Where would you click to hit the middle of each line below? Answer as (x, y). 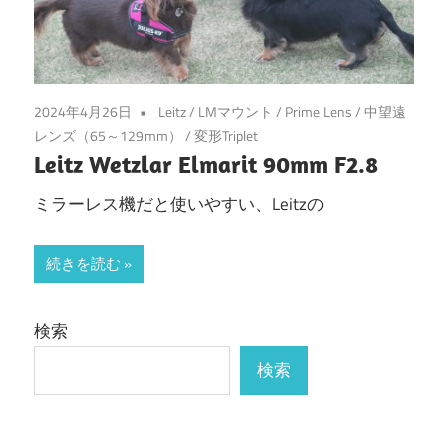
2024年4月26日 (83, 111)
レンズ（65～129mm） (108, 135)
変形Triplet (226, 135)
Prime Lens (318, 111)
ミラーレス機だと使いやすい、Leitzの (179, 204)
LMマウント (235, 111)
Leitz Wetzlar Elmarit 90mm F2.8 (206, 163)
